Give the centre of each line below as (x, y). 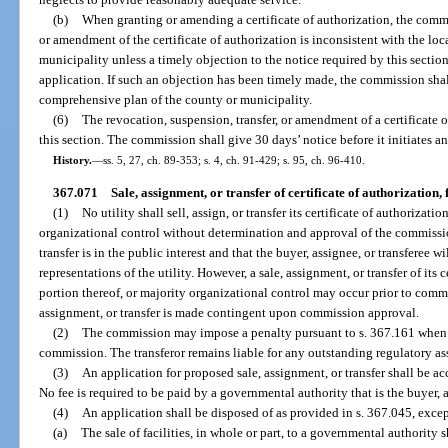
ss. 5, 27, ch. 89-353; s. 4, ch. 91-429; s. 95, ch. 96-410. (233, 159)
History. (72, 159)
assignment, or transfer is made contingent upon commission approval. (229, 313)
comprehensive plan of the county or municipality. (176, 99)
